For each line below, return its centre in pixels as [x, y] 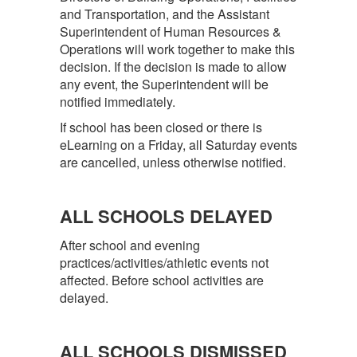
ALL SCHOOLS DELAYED [166, 216]
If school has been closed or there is [161, 127]
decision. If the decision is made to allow [173, 67]
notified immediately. [121, 102]
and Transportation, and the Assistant [165, 14]
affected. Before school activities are [162, 280]
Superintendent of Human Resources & [171, 31]
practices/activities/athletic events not [164, 263]
